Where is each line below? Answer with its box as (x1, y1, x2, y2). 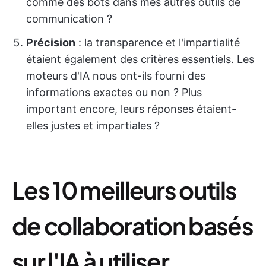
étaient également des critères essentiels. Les (26, 53, 254, 65)
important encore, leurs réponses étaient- (26, 103, 236, 115)
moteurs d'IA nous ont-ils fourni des (26, 69, 205, 82)
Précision (26, 36, 75, 49)
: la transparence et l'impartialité (75, 36, 240, 49)
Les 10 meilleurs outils (12, 175, 237, 205)
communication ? (26, 12, 112, 25)
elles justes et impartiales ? (26, 119, 160, 132)
